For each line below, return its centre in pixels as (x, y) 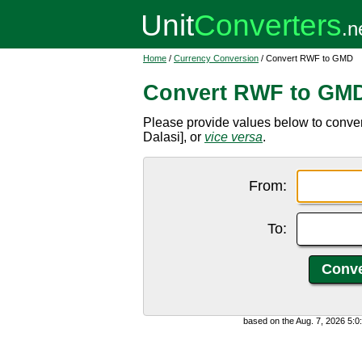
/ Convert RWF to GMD (306, 58)
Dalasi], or (174, 137)
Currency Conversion (216, 58)
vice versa (234, 137)
